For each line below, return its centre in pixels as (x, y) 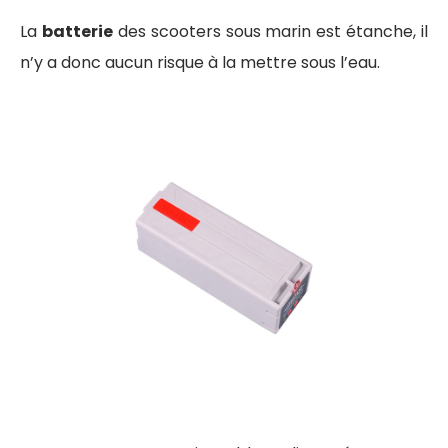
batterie (77, 32)
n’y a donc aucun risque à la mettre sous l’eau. (202, 63)
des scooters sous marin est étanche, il (270, 32)
